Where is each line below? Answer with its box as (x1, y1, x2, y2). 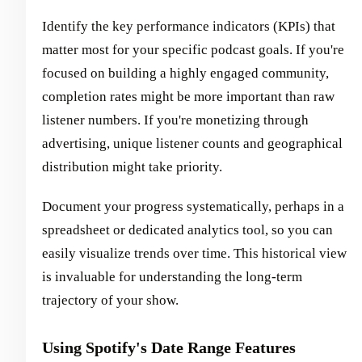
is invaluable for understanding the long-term (42, 269, 302, 285)
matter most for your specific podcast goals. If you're (42, 42, 344, 58)
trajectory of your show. (42, 293, 179, 309)
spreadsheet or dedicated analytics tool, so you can (42, 222, 333, 238)
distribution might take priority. (42, 159, 222, 175)
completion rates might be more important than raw (42, 89, 335, 105)
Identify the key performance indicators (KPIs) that (42, 19, 335, 35)
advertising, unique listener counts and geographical (42, 136, 343, 152)
